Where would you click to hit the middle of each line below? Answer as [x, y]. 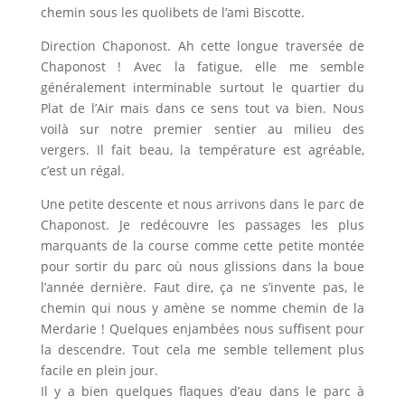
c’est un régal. [82, 171]
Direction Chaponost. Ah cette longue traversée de [202, 46]
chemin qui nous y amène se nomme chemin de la [202, 308]
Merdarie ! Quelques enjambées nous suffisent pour [202, 329]
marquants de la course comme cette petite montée [202, 246]
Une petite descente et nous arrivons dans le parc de [202, 204]
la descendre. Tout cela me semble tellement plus [202, 350]
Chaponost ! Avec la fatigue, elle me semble [202, 67]
